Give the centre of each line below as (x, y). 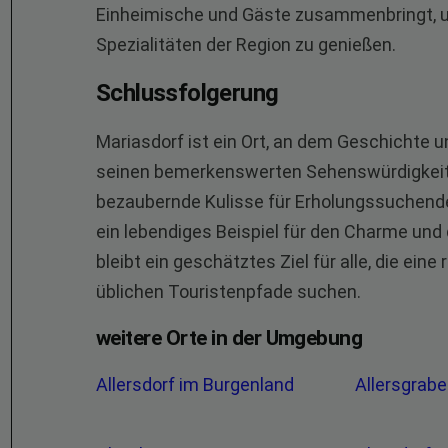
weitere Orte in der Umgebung (229, 338)
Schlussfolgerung (187, 93)
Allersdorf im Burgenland (197, 384)
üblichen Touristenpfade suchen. (228, 291)
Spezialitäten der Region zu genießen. (246, 44)
